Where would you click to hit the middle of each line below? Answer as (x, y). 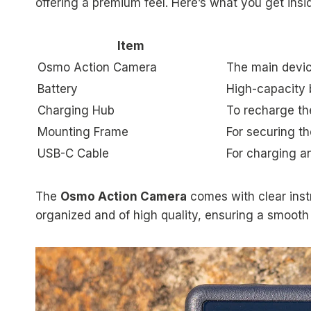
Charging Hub (76, 111)
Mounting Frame (83, 132)
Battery (58, 89)
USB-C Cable (73, 154)
